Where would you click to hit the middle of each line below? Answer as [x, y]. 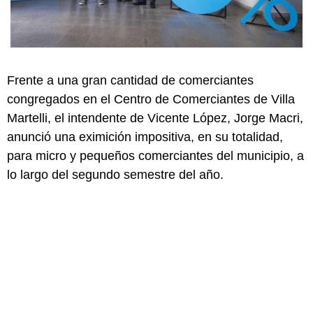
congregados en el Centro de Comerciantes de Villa [151, 99]
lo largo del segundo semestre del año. [115, 174]
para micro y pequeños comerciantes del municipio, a [155, 155]
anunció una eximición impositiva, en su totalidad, [145, 137]
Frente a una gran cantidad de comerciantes [130, 80]
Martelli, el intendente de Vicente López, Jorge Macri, [155, 118]
